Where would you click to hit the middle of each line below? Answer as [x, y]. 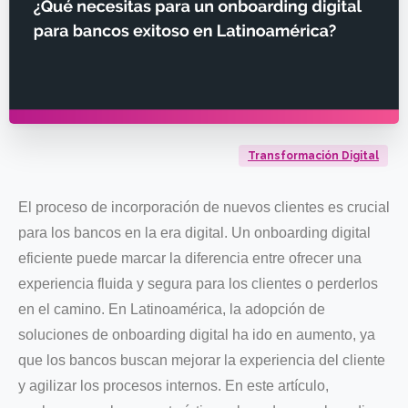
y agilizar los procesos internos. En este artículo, [173, 385]
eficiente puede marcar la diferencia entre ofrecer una [190, 258]
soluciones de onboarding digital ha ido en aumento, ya [197, 334]
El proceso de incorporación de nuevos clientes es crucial [204, 207]
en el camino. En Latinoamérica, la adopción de [172, 309]
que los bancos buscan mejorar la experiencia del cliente [202, 360]
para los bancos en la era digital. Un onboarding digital [194, 232]
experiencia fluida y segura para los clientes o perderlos [198, 283]
